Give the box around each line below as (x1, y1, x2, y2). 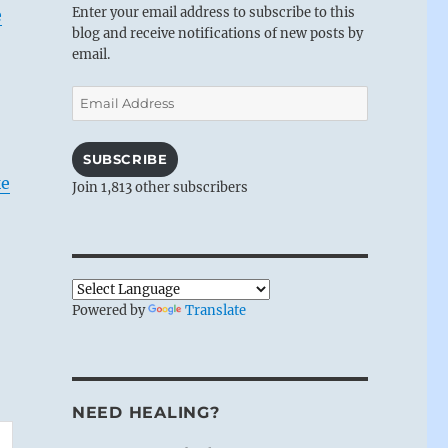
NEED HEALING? (71, 402, 220, 422)
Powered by (71, 301, 148, 319)
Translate (184, 301, 246, 319)
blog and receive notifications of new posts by (71, 24, 363, 42)
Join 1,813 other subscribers (71, 178, 248, 196)
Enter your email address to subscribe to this (71, 3, 355, 21)
